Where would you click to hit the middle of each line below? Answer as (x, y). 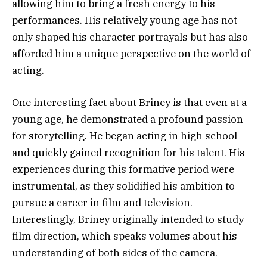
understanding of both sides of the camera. (115, 252)
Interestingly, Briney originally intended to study (128, 219)
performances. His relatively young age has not (125, 20)
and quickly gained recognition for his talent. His (128, 152)
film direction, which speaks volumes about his (125, 236)
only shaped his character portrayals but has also (130, 37)
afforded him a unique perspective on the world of (131, 53)
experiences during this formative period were (123, 169)
